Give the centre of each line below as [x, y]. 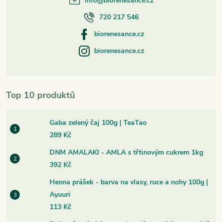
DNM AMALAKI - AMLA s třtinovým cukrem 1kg [126, 153]
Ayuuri [60, 195]
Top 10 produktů [40, 95]
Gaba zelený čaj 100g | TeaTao [98, 123]
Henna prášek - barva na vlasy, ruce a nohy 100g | [129, 182]
